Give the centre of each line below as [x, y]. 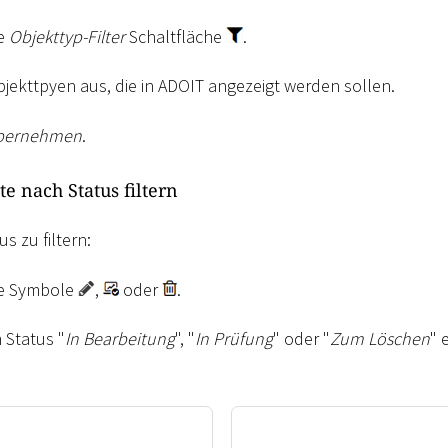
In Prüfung [234, 339]
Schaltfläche [175, 36]
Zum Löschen [380, 339]
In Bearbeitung [120, 339]
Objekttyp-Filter [67, 36]
